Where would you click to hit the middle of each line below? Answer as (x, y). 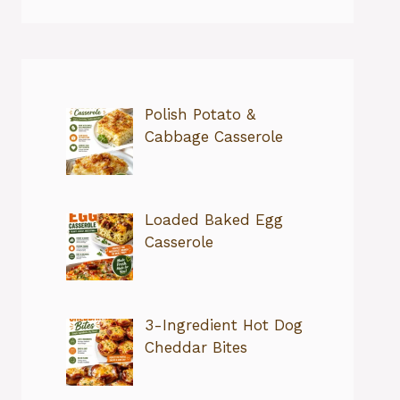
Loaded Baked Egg (213, 219)
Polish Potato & (200, 114)
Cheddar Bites (196, 348)
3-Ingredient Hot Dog (223, 325)
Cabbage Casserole (213, 136)
